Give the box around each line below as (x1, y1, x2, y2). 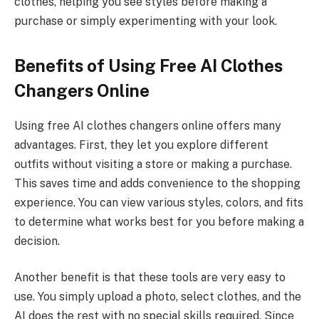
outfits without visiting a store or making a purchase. (14, 157, 292, 171)
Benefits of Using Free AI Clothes (14, 56, 283, 76)
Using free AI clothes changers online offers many (14, 118, 281, 132)
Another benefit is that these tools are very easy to (14, 271, 286, 285)
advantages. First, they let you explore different (14, 137, 268, 152)
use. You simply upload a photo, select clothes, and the (14, 290, 301, 304)
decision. (14, 234, 60, 248)
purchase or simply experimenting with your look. (14, 14, 277, 28)
